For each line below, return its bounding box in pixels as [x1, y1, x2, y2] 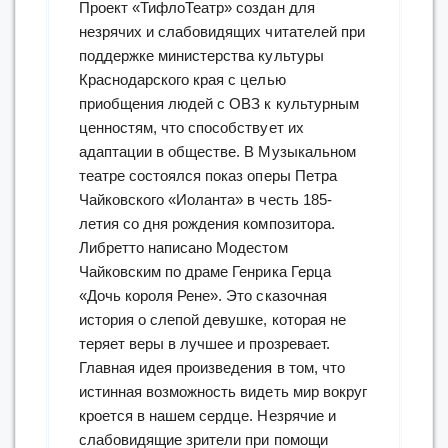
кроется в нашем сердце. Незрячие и [79, 407, 336, 425]
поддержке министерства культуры [79, 47, 324, 65]
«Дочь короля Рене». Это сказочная [79, 287, 327, 305]
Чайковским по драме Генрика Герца [79, 263, 331, 281]
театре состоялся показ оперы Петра [79, 167, 337, 185]
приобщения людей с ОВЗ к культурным [79, 95, 359, 113]
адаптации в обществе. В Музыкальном [79, 143, 356, 161]
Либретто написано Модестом [79, 239, 288, 257]
